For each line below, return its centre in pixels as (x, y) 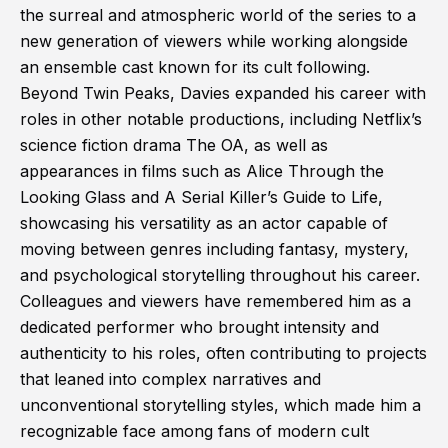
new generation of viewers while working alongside (214, 41)
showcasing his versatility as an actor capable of (204, 223)
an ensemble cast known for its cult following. (195, 67)
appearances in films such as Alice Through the (202, 171)
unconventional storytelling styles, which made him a (220, 405)
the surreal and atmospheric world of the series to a (218, 15)
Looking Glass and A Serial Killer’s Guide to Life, (201, 197)
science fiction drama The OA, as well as (174, 145)
